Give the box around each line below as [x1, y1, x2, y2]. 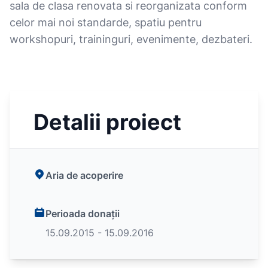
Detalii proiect [33, 109, 181, 135]
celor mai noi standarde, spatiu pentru [10, 16, 202, 29]
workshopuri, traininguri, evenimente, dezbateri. [10, 33, 252, 45]
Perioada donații [45, 208, 120, 220]
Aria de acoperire [45, 169, 123, 181]
